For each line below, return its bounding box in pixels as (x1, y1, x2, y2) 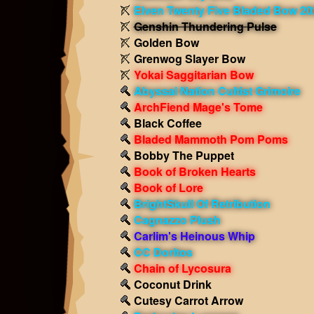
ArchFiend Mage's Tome (133, 99, 263, 115)
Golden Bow (133, 34, 199, 50)
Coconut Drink (133, 276, 212, 292)
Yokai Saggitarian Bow (133, 67, 254, 83)
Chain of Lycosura (133, 260, 231, 276)
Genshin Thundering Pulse (133, 18, 277, 34)
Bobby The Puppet (133, 147, 234, 163)
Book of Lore (133, 179, 203, 196)
